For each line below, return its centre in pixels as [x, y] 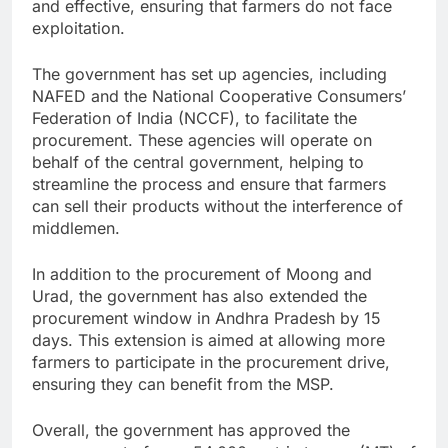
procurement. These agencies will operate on [202, 139]
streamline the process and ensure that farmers [209, 183]
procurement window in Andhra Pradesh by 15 [206, 317]
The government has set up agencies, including [209, 73]
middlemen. [76, 227]
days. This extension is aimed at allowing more [208, 339]
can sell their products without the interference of [217, 205]
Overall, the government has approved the [191, 429]
